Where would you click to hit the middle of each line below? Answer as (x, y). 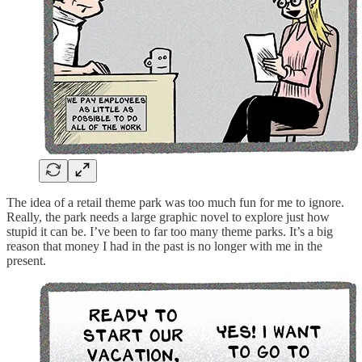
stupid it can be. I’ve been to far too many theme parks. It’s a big (170, 231)
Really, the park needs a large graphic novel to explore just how (168, 217)
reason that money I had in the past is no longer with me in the (164, 246)
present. (26, 260)
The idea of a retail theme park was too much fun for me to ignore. (175, 202)
